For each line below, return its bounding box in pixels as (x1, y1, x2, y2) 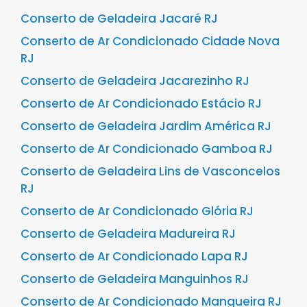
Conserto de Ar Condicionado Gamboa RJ (21, 140, 273, 157)
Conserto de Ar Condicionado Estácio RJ (21, 95, 262, 112)
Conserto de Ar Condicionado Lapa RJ (21, 247, 248, 265)
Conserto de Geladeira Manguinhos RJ (21, 270, 249, 287)
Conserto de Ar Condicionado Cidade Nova (21, 32, 280, 49)
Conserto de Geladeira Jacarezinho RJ (21, 72, 249, 89)
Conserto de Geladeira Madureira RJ (21, 225, 236, 242)
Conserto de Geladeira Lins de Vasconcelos (21, 162, 280, 180)
